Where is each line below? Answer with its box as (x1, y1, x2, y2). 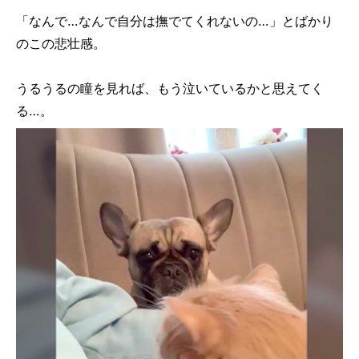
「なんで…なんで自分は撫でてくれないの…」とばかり (16, 12, 333, 29)
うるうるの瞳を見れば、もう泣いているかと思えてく (16, 79, 324, 96)
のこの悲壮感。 (16, 34, 106, 51)
